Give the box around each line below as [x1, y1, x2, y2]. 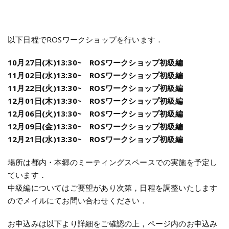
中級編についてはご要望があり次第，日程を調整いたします [8, 182, 218, 193]
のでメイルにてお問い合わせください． [8, 195, 148, 206]
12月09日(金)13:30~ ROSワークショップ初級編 [8, 121, 183, 132]
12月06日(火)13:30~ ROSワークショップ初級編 [8, 108, 183, 119]
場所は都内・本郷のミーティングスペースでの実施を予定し [8, 157, 218, 168]
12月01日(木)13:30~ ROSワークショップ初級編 [8, 96, 183, 106]
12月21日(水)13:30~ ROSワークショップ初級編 [8, 134, 183, 145]
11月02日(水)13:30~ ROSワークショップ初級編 [8, 70, 183, 81]
